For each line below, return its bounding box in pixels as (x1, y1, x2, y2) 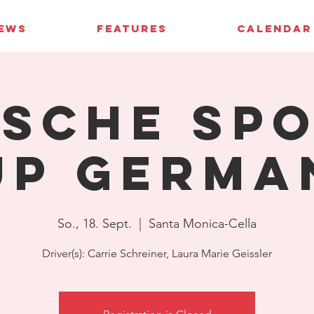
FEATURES (96, 22, 168, 35)
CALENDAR (236, 22, 312, 35)
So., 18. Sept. (57, 216, 132, 231)
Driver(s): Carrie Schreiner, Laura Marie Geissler (42, 247, 272, 260)
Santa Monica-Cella (149, 216, 257, 231)
